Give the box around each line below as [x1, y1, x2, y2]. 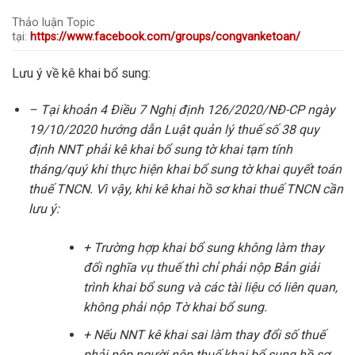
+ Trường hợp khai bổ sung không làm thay [82, 240, 324, 256]
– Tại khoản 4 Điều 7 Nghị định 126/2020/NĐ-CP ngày [28, 102, 335, 118]
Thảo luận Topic [12, 16, 95, 30]
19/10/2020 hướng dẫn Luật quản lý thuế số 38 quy [28, 122, 319, 138]
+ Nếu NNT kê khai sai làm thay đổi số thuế [82, 326, 325, 342]
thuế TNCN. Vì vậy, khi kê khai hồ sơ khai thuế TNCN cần [28, 181, 343, 197]
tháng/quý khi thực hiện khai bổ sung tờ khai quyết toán [28, 162, 342, 177]
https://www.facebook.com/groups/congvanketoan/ [30, 30, 300, 44]
